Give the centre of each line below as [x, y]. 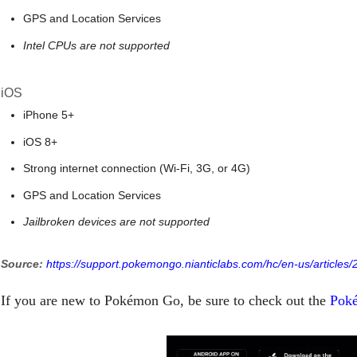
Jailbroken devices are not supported [116, 222]
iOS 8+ [40, 141]
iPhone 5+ [49, 115]
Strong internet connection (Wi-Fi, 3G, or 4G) [137, 168]
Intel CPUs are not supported [96, 45]
